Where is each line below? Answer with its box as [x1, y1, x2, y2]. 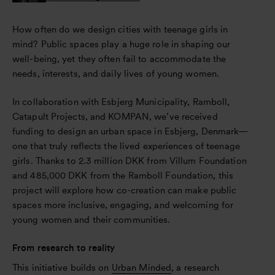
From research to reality [12, 244, 115, 254]
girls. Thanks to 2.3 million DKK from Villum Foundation [12, 155, 247, 167]
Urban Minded [111, 262, 172, 274]
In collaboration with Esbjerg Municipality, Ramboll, [12, 96, 230, 108]
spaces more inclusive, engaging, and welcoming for [12, 199, 234, 211]
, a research [171, 262, 220, 274]
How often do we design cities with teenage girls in [12, 24, 228, 36]
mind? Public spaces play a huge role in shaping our [12, 39, 231, 50]
